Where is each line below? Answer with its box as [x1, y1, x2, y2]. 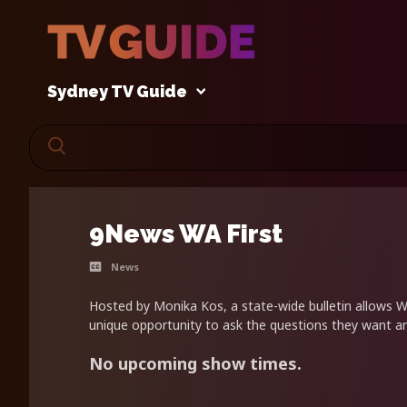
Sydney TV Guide [47, 82, 187, 102]
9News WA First [89, 219, 283, 250]
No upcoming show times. [89, 352, 302, 375]
